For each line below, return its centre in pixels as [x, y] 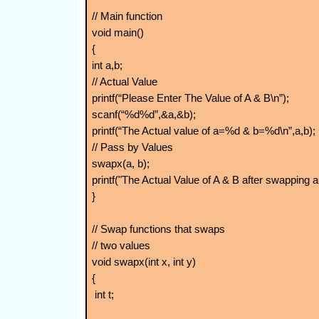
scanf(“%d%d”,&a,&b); [143, 115]
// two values [121, 246]
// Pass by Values [132, 147]
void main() [117, 33]
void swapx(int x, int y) [143, 262]
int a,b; [107, 66]
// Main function [127, 16]
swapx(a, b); [120, 164]
